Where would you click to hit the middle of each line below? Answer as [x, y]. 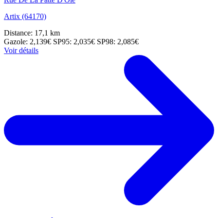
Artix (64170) [25, 17]
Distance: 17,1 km [32, 33]
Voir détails [21, 51]
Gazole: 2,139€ [28, 42]
